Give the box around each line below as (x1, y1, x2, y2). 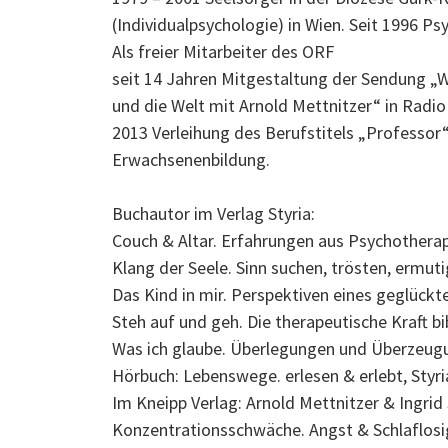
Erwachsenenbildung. (112, 148, 271, 171)
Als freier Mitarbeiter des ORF (112, 40, 335, 63)
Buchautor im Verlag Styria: (112, 202, 316, 225)
